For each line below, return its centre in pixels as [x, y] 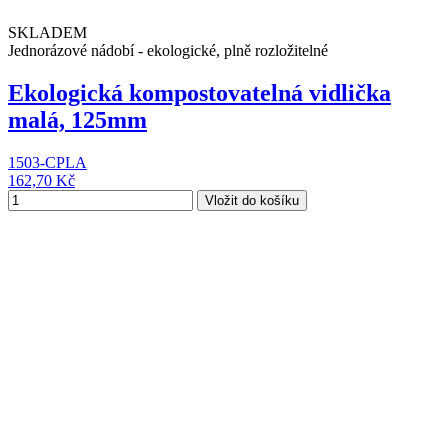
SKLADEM [47, 33]
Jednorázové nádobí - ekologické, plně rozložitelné [168, 51]
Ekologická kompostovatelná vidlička [199, 92]
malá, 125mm [77, 119]
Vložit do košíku [252, 200]
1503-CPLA [47, 162]
